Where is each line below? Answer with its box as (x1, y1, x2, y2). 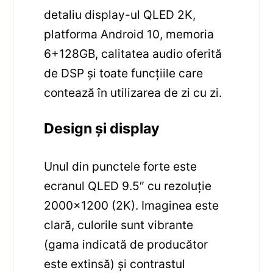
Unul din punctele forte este (44, 159, 197, 174)
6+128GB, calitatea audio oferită (44, 46, 222, 61)
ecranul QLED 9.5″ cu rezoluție (44, 179, 212, 194)
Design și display (44, 120, 160, 138)
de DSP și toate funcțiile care (44, 65, 204, 80)
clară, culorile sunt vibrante (44, 218, 194, 233)
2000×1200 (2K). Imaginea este (44, 198, 219, 213)
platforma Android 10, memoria (44, 26, 214, 41)
